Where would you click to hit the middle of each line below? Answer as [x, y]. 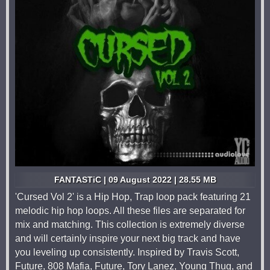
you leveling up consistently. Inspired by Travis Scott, [127, 252]
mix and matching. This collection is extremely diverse [130, 224]
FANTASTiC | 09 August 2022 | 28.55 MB [135, 180]
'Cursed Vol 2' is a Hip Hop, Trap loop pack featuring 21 [133, 197]
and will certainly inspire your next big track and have [128, 238]
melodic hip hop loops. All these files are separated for [130, 211]
